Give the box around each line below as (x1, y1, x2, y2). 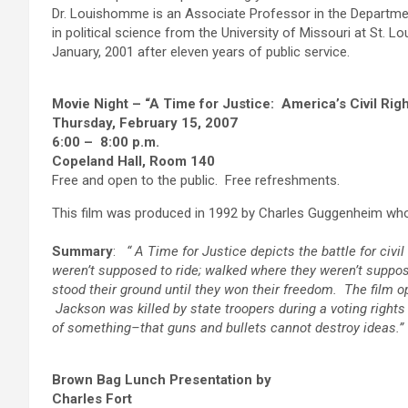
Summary (52, 243, 113, 260)
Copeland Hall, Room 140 (52, 153, 215, 170)
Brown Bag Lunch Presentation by (52, 372, 271, 389)
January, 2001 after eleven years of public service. (52, 44, 350, 61)
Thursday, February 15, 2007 (52, 115, 238, 132)
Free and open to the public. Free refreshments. (52, 172, 347, 189)
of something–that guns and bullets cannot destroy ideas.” (52, 320, 403, 337)
